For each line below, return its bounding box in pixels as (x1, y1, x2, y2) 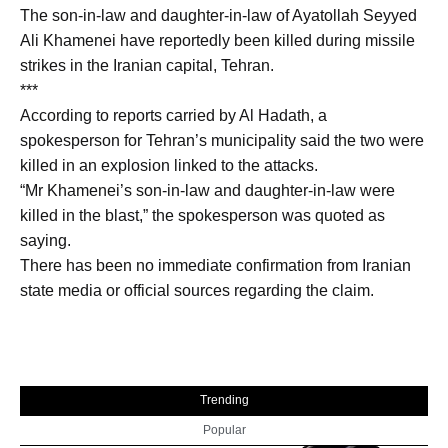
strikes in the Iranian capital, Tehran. (20, 57, 274, 75)
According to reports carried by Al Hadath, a (20, 107, 327, 125)
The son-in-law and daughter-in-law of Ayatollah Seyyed (20, 7, 417, 25)
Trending (199, 392, 249, 407)
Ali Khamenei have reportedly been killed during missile (20, 32, 415, 50)
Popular (202, 422, 246, 437)
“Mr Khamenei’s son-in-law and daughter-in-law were (20, 182, 395, 200)
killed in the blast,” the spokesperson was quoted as (20, 207, 385, 225)
